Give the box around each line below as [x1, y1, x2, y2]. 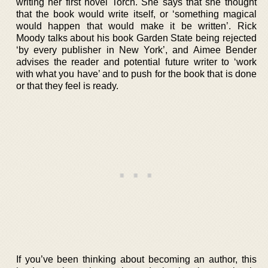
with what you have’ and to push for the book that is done [16, 68, 257, 79]
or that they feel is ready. [16, 80, 118, 91]
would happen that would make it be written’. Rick [16, 20, 257, 31]
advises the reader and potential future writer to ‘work [16, 56, 257, 67]
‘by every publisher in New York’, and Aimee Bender [16, 44, 257, 55]
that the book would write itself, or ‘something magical [16, 8, 257, 19]
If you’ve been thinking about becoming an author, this [16, 254, 257, 264]
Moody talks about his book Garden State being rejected [16, 32, 257, 43]
